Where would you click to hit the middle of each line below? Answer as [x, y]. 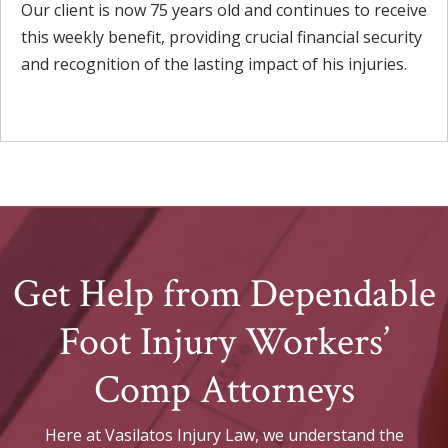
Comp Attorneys [224, 389]
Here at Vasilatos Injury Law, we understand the [224, 434]
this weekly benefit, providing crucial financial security [221, 36]
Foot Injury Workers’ [224, 341]
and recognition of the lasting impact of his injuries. [214, 63]
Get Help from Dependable [224, 293]
